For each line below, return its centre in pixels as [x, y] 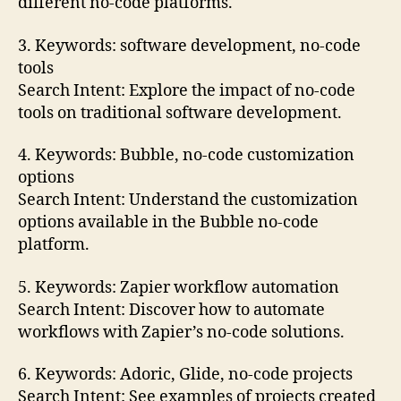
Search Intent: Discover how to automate [171, 310]
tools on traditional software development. [180, 113]
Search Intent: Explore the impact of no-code [187, 90]
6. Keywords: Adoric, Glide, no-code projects [185, 375]
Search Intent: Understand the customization [188, 200]
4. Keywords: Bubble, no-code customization [186, 156]
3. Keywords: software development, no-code [189, 46]
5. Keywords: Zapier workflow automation [179, 287]
